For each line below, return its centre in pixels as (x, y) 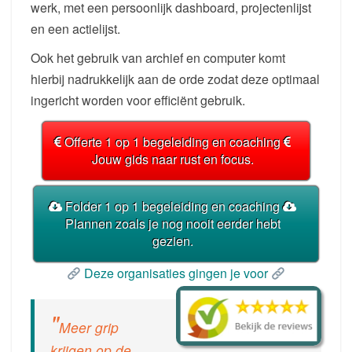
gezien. (172, 241)
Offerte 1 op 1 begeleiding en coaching (172, 142)
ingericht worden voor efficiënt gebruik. (138, 101)
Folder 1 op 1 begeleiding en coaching (172, 207)
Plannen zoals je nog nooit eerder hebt (172, 224)
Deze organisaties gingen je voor (176, 273)
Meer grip (89, 328)
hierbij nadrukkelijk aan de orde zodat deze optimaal (175, 79)
